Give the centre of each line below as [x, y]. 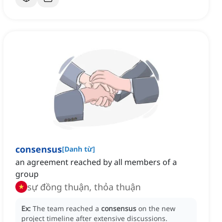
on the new [157, 209]
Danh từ [79, 149]
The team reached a [67, 209]
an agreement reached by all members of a [96, 162]
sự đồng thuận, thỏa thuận [84, 187]
